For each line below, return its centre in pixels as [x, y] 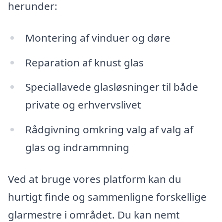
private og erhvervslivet [83, 105]
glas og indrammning [77, 147]
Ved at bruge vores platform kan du [95, 179]
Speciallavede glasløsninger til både [111, 87]
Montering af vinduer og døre [98, 37]
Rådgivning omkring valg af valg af [109, 130]
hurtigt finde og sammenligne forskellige [107, 197]
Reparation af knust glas [84, 62]
